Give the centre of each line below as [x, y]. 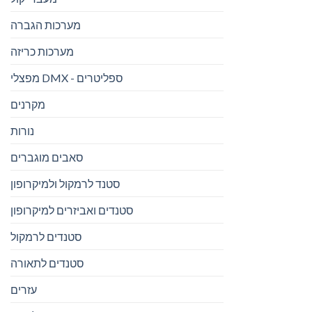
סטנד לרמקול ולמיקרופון [65, 184]
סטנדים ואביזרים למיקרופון [72, 210]
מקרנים [28, 104]
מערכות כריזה [42, 52]
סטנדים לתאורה [47, 263]
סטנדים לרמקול [46, 237]
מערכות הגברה [46, 25]
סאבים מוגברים [47, 157]
